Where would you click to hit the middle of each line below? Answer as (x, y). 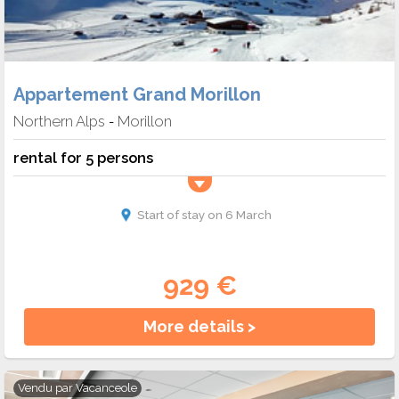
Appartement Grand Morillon (137, 95)
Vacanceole (106, 388)
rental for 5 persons (83, 158)
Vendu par (47, 388)
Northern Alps (59, 122)
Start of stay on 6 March (204, 215)
